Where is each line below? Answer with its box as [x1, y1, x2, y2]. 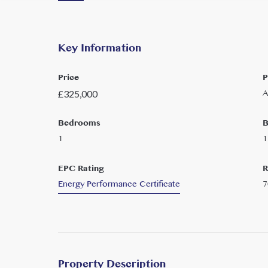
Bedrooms [58, 115, 100, 132]
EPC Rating [58, 160, 104, 178]
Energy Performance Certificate [58, 176, 180, 193]
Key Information [58, 38, 141, 60]
